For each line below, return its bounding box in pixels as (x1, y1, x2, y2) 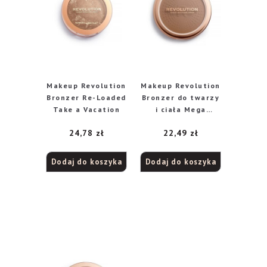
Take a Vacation (52, 105, 120, 114)
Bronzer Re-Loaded (46, 93, 126, 102)
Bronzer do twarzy (141, 93, 220, 102)
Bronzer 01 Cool (147, 117, 215, 126)
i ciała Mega (155, 105, 206, 114)
